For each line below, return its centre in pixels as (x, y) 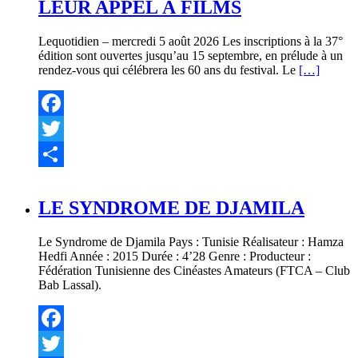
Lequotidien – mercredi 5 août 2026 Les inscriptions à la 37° (191, 41)
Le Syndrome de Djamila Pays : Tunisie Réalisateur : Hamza (191, 241)
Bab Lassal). (70, 284)
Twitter (56, 153)
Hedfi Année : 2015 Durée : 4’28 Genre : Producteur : (175, 256)
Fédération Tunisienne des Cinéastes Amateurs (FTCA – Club (194, 270)
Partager (59, 179)
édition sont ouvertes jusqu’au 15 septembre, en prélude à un (191, 55)
